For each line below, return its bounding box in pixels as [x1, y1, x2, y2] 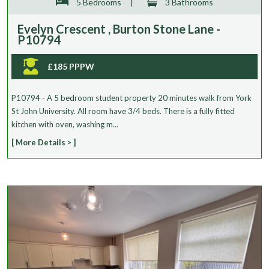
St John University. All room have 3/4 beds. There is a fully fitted [11, 106, 235, 116]
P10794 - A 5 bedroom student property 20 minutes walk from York [11, 92, 252, 103]
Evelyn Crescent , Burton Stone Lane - [17, 21, 220, 36]
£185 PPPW [47, 61, 94, 71]
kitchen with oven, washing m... [11, 119, 118, 129]
